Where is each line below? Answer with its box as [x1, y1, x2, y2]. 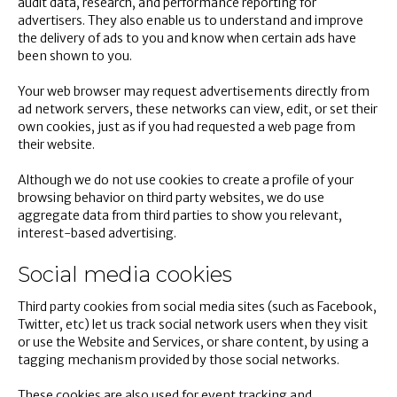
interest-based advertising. [18, 225, 176, 241]
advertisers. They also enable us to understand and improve [18, 12, 363, 28]
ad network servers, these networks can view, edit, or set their [18, 101, 378, 117]
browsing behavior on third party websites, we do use [18, 190, 324, 206]
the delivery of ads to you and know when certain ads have [18, 30, 356, 46]
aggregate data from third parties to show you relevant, [18, 207, 342, 223]
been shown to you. [18, 48, 132, 64]
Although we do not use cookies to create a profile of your [18, 172, 354, 188]
